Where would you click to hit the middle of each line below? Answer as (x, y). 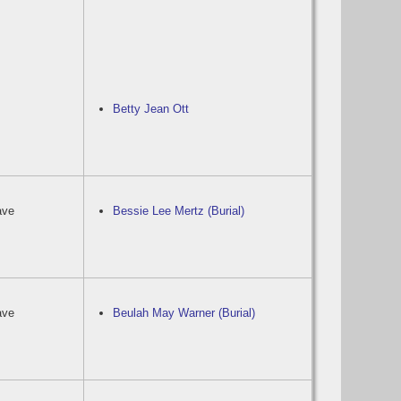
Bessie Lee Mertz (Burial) (179, 211)
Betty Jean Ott (151, 109)
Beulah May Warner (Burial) (184, 313)
